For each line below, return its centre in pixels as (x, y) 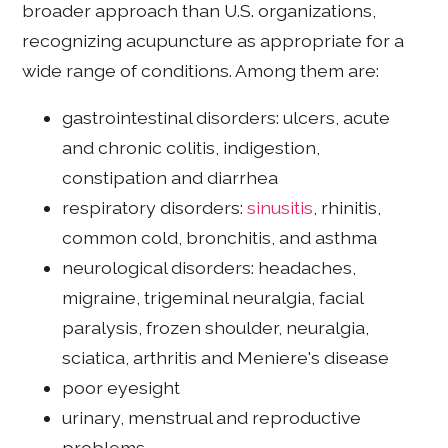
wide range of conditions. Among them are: (201, 70)
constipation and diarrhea (170, 178)
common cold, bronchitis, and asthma (220, 238)
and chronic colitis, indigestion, (191, 148)
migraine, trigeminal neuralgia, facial (213, 298)
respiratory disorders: (155, 208)
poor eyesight (121, 388)
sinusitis (280, 208)
